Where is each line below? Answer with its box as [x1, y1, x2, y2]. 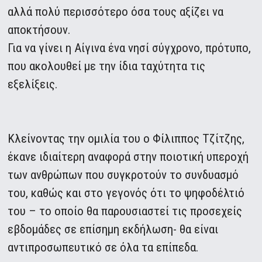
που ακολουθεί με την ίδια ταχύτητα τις [8, 59, 206, 74]
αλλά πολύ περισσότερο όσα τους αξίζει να [8, 5, 224, 19]
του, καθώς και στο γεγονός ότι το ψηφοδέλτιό [8, 186, 245, 201]
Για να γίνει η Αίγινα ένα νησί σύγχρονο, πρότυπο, [8, 41, 251, 56]
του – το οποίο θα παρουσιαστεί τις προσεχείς [8, 204, 243, 219]
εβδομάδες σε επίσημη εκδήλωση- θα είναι [8, 222, 219, 237]
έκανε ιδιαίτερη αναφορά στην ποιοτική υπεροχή [8, 150, 249, 164]
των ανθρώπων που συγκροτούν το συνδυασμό [8, 168, 239, 182]
